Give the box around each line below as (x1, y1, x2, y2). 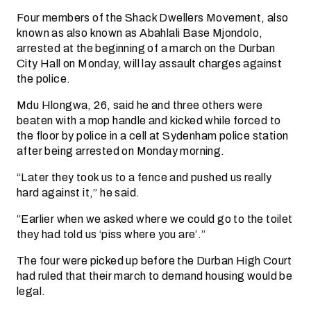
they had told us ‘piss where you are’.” (17, 226, 206, 243)
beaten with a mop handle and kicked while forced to (17, 112, 281, 129)
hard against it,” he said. (17, 184, 140, 201)
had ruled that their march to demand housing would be (17, 267, 293, 285)
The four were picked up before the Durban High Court (17, 252, 292, 269)
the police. (17, 70, 71, 87)
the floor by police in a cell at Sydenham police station (17, 127, 289, 144)
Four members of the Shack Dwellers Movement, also (17, 9, 289, 26)
